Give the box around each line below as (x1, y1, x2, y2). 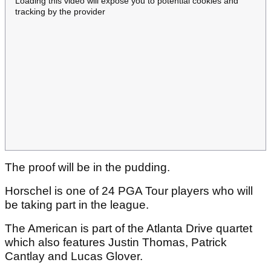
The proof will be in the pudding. (5, 161, 173, 174)
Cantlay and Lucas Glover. (5, 250, 146, 263)
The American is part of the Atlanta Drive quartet (5, 222, 252, 235)
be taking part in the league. (5, 198, 152, 212)
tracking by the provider (15, 6, 105, 16)
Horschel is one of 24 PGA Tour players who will (5, 184, 253, 198)
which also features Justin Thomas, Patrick (5, 236, 227, 249)
